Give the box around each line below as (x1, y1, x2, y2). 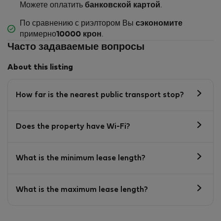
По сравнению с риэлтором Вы (20, 20, 136, 28)
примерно (20, 31, 56, 38)
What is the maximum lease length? (16, 186, 148, 193)
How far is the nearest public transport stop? (16, 91, 184, 99)
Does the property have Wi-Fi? (16, 123, 130, 130)
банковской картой (85, 2, 160, 9)
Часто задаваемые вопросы (7, 43, 145, 52)
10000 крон (56, 31, 102, 38)
